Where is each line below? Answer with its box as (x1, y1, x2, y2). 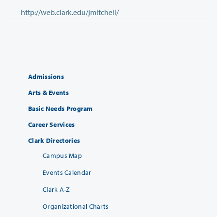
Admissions (28, 72, 64, 81)
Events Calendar (43, 168, 92, 177)
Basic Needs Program (28, 104, 93, 113)
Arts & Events (28, 88, 69, 97)
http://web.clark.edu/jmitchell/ (21, 7, 119, 17)
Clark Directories (28, 136, 80, 145)
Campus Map (43, 151, 82, 160)
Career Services (28, 120, 75, 129)
